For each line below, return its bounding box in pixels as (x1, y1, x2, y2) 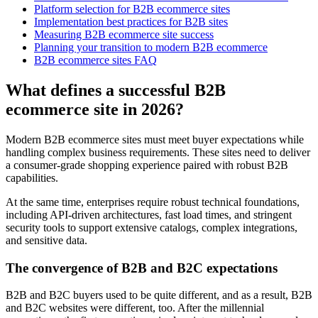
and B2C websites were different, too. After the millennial (6, 302, 264, 314)
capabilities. (6, 171, 61, 184)
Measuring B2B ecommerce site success (34, 28, 214, 41)
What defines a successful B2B (6, 80, 226, 99)
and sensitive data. (6, 234, 90, 246)
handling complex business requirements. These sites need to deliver (6, 146, 310, 158)
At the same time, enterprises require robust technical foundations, (6, 195, 300, 208)
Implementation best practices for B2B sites (34, 16, 228, 28)
